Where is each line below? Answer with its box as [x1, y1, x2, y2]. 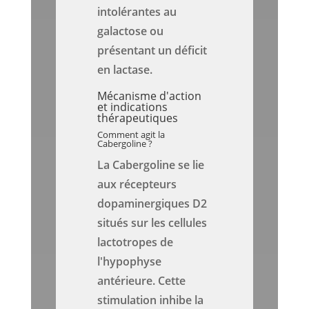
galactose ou [97, 23, 164, 39]
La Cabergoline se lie [97, 157, 205, 173]
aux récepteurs [97, 177, 177, 192]
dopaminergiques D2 [97, 196, 208, 212]
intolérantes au [97, 4, 177, 20]
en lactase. [97, 62, 153, 78]
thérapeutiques [97, 110, 179, 126]
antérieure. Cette [97, 273, 186, 289]
